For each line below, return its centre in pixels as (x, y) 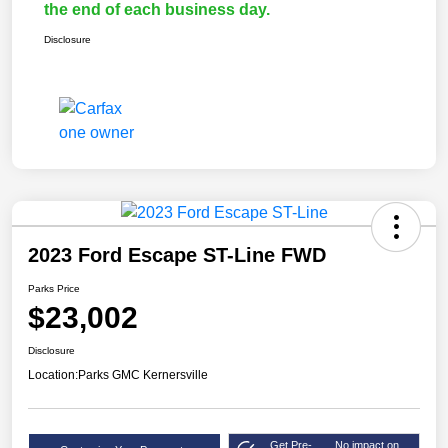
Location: (53, 375)
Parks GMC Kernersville (143, 375)
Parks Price (54, 289)
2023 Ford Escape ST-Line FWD (177, 255)
